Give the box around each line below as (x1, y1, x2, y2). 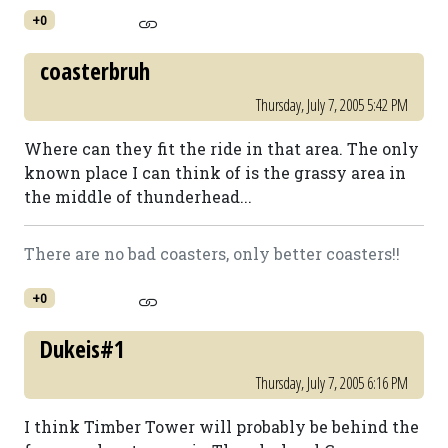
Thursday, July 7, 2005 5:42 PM (256, 94, 408, 116)
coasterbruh (40, 55, 150, 87)
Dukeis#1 (40, 333, 125, 365)
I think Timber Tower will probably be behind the (24, 416, 419, 437)
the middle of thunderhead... (24, 186, 252, 207)
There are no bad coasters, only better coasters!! (24, 243, 400, 264)
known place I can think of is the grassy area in (24, 162, 406, 183)
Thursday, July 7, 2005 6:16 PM (256, 372, 408, 394)
